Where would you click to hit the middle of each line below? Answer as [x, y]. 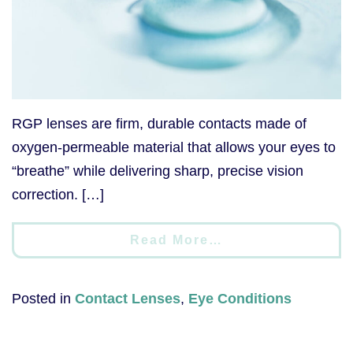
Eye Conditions [240, 299]
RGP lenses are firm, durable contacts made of [159, 124]
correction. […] [58, 195]
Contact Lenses [128, 299]
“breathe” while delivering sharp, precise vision [158, 171]
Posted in [43, 299]
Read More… [176, 240]
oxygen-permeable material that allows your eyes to [174, 148]
